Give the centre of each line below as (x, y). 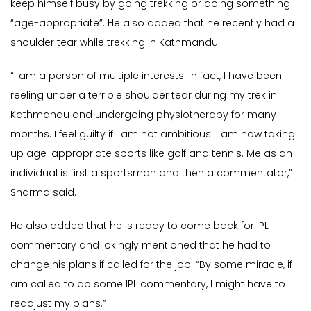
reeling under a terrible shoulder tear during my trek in (144, 95)
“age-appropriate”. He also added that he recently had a (152, 23)
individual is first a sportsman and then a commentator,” (151, 173)
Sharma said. (43, 193)
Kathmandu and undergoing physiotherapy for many (143, 115)
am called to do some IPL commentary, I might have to (148, 284)
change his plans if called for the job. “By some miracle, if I (154, 265)
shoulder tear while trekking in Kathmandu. (117, 43)
